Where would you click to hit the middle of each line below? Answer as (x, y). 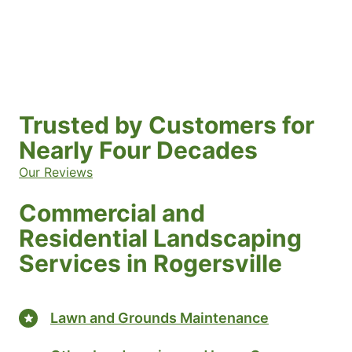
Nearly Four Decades (138, 150)
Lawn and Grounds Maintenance (159, 317)
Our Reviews (56, 172)
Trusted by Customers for (167, 125)
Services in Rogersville (150, 264)
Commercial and (112, 213)
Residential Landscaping (160, 238)
